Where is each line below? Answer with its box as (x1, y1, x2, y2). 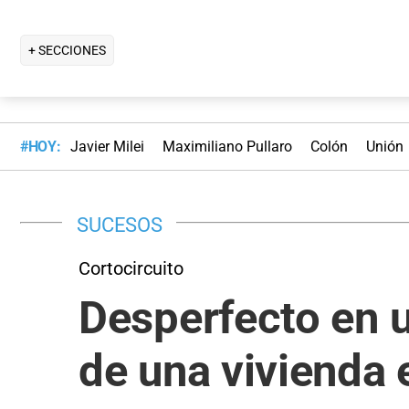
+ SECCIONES (28, 42, 106, 58)
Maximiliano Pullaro (162, 138, 292, 156)
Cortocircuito (79, 257, 184, 279)
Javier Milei (69, 138, 144, 156)
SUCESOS (77, 212, 163, 236)
